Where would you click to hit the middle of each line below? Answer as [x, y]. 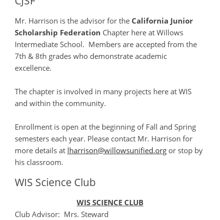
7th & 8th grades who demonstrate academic [91, 56]
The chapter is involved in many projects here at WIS [103, 92]
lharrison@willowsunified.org [117, 151]
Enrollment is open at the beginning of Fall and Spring [105, 127]
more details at [41, 151]
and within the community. [61, 103]
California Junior [162, 21]
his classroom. [39, 162]
